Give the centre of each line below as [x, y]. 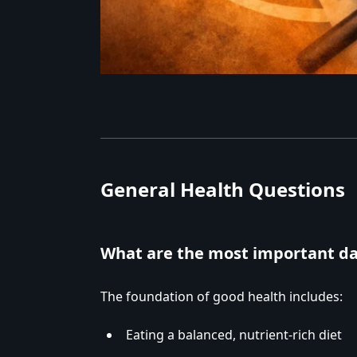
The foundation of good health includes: [222, 297]
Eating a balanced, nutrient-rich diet [234, 335]
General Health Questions [223, 190]
